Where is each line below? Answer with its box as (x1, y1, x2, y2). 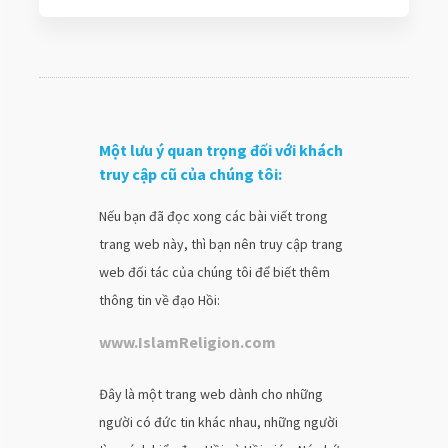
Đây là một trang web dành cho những (98, 385, 323, 403)
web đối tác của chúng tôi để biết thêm (98, 263, 330, 281)
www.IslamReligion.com (98, 332, 276, 352)
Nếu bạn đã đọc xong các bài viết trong (98, 207, 328, 225)
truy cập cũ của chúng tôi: (98, 164, 282, 184)
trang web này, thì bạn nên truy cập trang (98, 235, 343, 253)
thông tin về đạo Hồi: (98, 291, 220, 309)
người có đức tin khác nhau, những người (98, 413, 338, 431)
